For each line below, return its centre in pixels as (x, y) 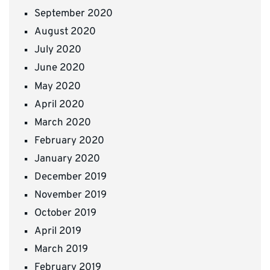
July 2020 (58, 50)
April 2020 (59, 105)
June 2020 (60, 68)
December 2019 (71, 177)
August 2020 (65, 32)
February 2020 (69, 141)
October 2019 (65, 214)
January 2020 (67, 159)
